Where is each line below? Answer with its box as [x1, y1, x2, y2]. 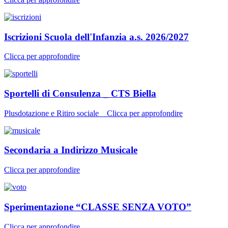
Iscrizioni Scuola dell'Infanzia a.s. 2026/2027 [4, 31, 189, 42]
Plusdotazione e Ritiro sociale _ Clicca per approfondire [4, 108, 183, 118]
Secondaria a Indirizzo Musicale [4, 145, 137, 156]
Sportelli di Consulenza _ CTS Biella [4, 88, 156, 99]
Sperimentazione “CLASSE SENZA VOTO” [4, 201, 191, 212]
